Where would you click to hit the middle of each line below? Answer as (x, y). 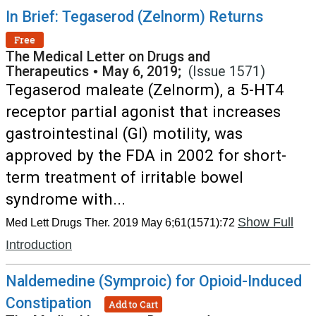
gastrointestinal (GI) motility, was (124, 133)
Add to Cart (133, 304)
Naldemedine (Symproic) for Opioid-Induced (154, 281)
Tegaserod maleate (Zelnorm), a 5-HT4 (145, 90)
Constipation (49, 303)
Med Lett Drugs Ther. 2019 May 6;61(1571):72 (120, 223)
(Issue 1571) (227, 72)
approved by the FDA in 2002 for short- (146, 155)
